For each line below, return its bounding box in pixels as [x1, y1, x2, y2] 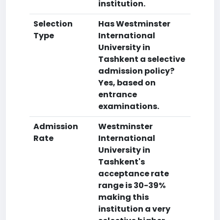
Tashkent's [98, 156, 145, 167]
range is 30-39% [98, 180, 165, 191]
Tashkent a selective [98, 54, 185, 65]
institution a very [98, 203, 170, 215]
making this [98, 192, 149, 203]
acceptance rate [98, 168, 169, 179]
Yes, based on [98, 77, 156, 88]
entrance [98, 89, 137, 100]
